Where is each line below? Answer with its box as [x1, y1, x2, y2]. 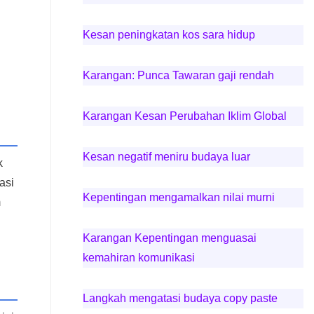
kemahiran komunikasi [82, 252, 195, 264]
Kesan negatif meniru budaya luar [82, 151, 250, 163]
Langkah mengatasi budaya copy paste [82, 292, 278, 304]
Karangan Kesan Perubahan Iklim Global [82, 110, 287, 122]
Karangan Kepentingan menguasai [82, 232, 257, 244]
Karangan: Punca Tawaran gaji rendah [82, 69, 274, 81]
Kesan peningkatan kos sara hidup [82, 29, 255, 41]
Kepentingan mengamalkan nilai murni [82, 191, 275, 203]
